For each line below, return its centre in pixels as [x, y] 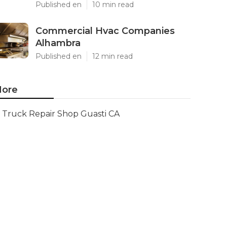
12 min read [112, 56]
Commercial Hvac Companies [105, 31]
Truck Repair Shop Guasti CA [61, 114]
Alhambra [58, 43]
